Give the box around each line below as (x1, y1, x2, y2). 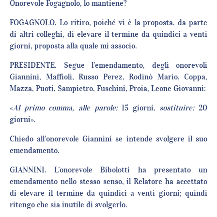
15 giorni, (117, 103, 160, 113)
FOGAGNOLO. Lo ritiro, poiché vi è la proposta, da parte (10, 17, 207, 28)
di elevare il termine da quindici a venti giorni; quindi (10, 188, 207, 198)
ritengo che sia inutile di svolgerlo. (10, 200, 127, 210)
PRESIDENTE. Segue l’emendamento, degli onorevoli (10, 60, 207, 70)
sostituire (159, 103, 193, 113)
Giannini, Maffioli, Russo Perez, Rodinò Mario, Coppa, (10, 72, 207, 82)
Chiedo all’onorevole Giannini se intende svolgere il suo (10, 134, 207, 144)
